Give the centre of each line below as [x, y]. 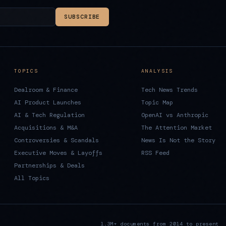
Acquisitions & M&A [46, 127]
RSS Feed [155, 153]
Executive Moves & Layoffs [58, 153]
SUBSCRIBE [82, 17]
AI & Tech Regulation [49, 115]
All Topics [32, 178]
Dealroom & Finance [46, 90]
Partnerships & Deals [49, 165]
